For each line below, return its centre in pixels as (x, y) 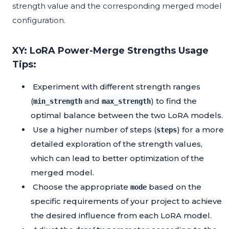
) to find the (174, 101)
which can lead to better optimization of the (117, 158)
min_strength (58, 101)
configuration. (39, 20)
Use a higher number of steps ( (95, 130)
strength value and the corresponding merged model (117, 6)
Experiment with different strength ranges (117, 87)
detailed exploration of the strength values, (117, 144)
